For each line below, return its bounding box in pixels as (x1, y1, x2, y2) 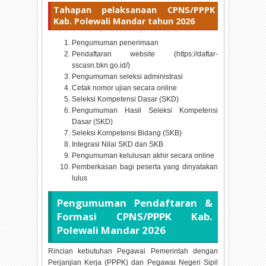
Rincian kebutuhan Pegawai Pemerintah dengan (48, 247, 218, 256)
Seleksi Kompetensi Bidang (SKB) (72, 128, 182, 137)
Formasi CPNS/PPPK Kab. (56, 209, 213, 223)
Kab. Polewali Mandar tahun (53, 15, 176, 27)
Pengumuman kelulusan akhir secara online (72, 151, 215, 160)
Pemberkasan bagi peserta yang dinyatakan (72, 162, 218, 171)
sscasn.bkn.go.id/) (72, 61, 131, 69)
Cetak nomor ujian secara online (72, 83, 178, 92)
